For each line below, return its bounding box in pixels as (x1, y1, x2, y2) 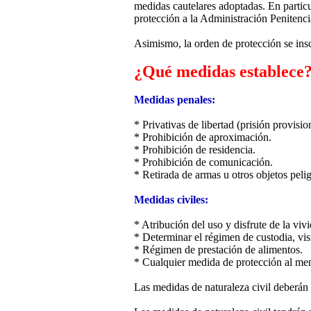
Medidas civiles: (134, 194, 208, 206)
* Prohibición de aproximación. (134, 131, 271, 144)
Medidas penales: (134, 94, 215, 106)
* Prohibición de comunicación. (134, 156, 273, 169)
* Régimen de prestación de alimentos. (134, 244, 303, 256)
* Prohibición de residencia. (134, 144, 255, 156)
